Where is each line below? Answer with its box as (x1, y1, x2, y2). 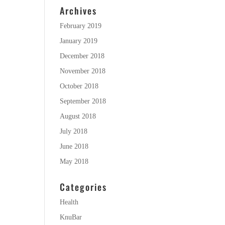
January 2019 (60, 37, 98, 45)
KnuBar (60, 213, 82, 221)
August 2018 (60, 113, 96, 120)
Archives (60, 4, 97, 17)
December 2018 (60, 52, 105, 60)
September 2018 (60, 97, 106, 105)
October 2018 (60, 82, 99, 90)
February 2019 (60, 22, 102, 30)
